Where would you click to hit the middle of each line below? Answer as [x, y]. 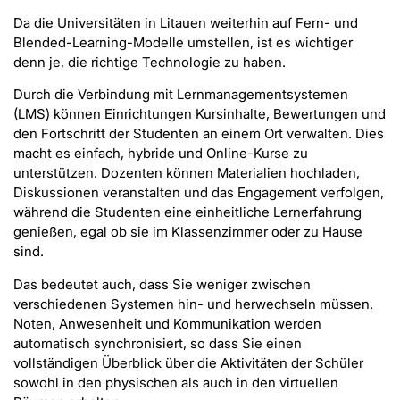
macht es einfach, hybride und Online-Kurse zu [161, 154]
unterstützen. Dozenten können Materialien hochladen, [187, 173]
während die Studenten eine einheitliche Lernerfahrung [187, 212]
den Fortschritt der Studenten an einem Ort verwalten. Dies [199, 134]
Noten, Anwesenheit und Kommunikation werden [167, 323]
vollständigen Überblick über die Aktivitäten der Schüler [188, 362]
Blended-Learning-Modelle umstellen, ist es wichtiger [183, 42]
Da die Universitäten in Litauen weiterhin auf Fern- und [186, 22]
